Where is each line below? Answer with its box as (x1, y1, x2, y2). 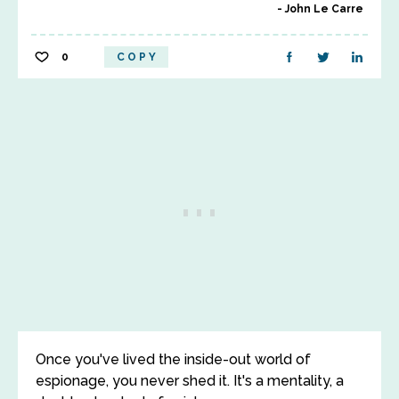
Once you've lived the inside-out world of (36, 351, 311, 368)
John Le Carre (285, 3, 363, 15)
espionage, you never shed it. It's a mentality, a (36, 372, 344, 389)
